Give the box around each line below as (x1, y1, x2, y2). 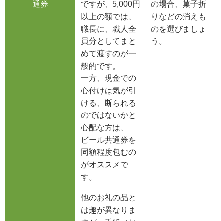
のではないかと (81, 111, 136, 120)
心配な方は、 (81, 123, 128, 132)
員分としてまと (81, 37, 136, 46)
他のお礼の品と (81, 193, 136, 202)
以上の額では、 (81, 12, 136, 21)
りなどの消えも (151, 12, 206, 21)
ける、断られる (81, 99, 136, 108)
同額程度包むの (81, 148, 136, 157)
